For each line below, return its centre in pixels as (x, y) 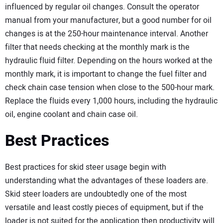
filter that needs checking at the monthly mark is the (97, 47)
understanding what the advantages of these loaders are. (107, 181)
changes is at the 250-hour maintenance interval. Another (107, 34)
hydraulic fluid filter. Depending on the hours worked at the (109, 60)
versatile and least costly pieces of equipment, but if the (104, 208)
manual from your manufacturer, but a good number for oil (108, 20)
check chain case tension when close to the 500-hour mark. (110, 87)
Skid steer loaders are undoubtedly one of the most (96, 194)
